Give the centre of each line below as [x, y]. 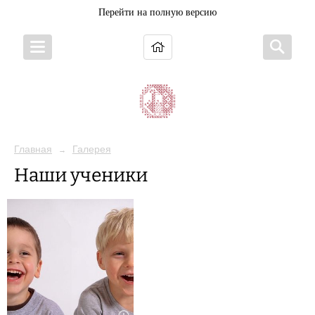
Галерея [91, 149]
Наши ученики [81, 175]
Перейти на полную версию [157, 12]
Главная [33, 149]
